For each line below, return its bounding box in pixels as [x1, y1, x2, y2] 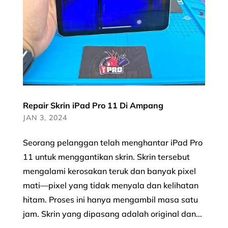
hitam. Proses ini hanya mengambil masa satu [22, 194, 198, 205]
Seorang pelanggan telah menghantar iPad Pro [22, 137, 203, 148]
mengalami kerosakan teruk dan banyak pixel [22, 165, 196, 176]
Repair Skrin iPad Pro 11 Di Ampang [22, 100, 163, 110]
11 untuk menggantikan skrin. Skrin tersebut [22, 151, 190, 162]
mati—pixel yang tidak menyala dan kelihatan [22, 180, 198, 190]
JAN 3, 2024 [22, 112, 67, 122]
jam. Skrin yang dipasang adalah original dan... [22, 208, 202, 219]
